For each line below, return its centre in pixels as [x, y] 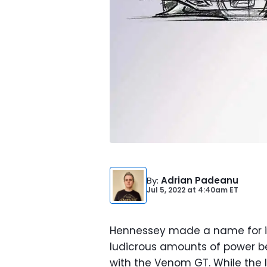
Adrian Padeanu [200, 180]
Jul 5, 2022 [166, 190]
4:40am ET [217, 190]
